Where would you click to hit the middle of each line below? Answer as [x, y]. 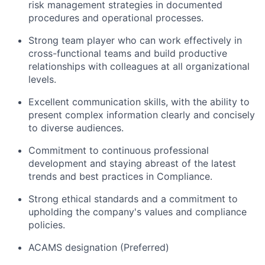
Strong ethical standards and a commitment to [133, 199]
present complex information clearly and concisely [142, 115]
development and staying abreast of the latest [132, 163]
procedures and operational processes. [116, 18]
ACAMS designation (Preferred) [99, 247]
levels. [42, 79]
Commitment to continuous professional [119, 150]
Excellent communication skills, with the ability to [139, 102]
